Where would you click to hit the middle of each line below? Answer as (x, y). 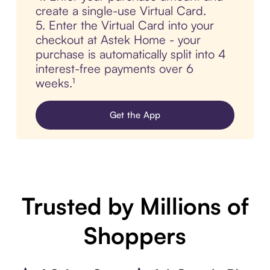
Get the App (135, 115)
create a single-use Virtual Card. (121, 11)
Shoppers (135, 236)
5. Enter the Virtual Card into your (124, 25)
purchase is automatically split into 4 (130, 54)
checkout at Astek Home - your (118, 40)
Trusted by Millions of (135, 206)
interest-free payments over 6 (114, 69)
